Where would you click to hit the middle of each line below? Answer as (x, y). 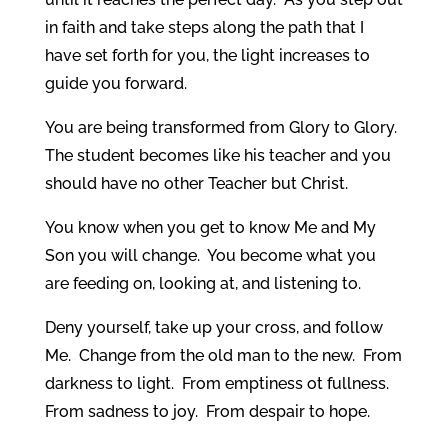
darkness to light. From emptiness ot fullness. (218, 383)
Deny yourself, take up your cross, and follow (213, 327)
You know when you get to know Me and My (210, 227)
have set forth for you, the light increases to (207, 55)
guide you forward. (115, 83)
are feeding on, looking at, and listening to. (202, 283)
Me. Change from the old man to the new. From (223, 355)
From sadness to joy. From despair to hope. (207, 411)
